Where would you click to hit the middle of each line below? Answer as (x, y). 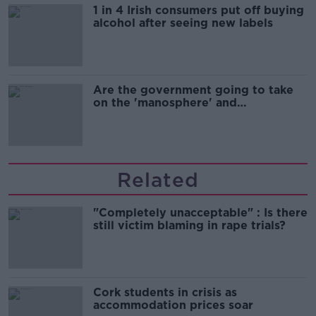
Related (158, 180)
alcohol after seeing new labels (183, 23)
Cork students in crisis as (165, 292)
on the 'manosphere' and (165, 102)
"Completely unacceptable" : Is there (200, 212)
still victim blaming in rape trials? (189, 225)
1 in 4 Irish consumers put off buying (199, 10)
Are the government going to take (193, 90)
